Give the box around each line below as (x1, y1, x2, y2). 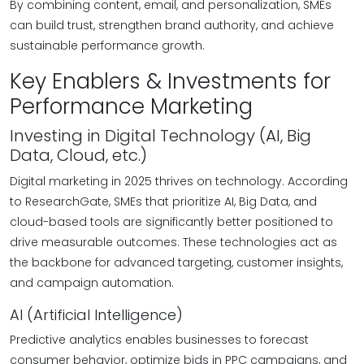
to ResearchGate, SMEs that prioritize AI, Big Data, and (10, 193, 317, 210)
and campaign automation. (10, 275, 174, 291)
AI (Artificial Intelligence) (10, 305, 183, 325)
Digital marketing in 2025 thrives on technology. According (10, 173, 348, 189)
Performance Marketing (10, 92, 253, 121)
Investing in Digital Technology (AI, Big (10, 124, 311, 147)
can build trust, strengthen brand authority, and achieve (10, 17, 334, 33)
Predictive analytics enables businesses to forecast (10, 331, 309, 348)
